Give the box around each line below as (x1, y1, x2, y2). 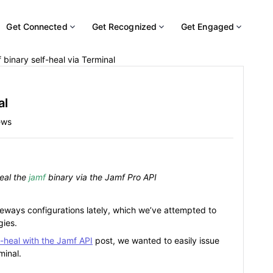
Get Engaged (181, 21, 235, 32)
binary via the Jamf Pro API (46, 172, 159, 182)
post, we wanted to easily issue (93, 235, 219, 246)
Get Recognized (91, 21, 157, 32)
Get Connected (6, 21, 68, 32)
